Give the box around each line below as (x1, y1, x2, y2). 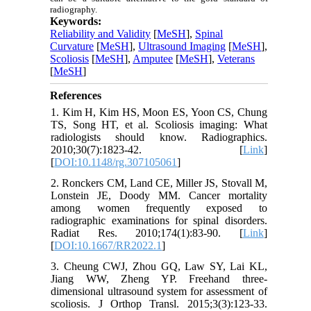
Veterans (217, 52, 255, 65)
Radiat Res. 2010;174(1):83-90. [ (51, 226, 243, 239)
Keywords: (50, 15, 102, 27)
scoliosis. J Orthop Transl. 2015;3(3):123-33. (51, 297, 267, 310)
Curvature (50, 40, 94, 52)
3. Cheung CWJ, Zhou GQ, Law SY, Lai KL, (51, 260, 267, 272)
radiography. (50, 3, 98, 15)
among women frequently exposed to (51, 201, 267, 214)
